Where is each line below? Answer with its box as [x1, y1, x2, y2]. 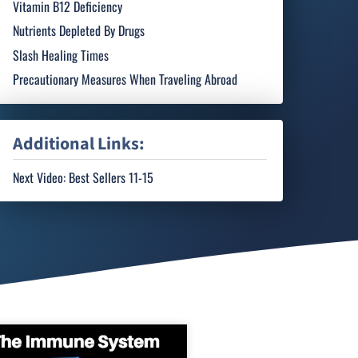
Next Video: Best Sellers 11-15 [13, 167, 154, 187]
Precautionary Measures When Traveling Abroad [13, 70, 238, 89]
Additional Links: [13, 132, 145, 156]
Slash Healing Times [13, 45, 109, 65]
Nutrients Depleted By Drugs [13, 21, 145, 41]
